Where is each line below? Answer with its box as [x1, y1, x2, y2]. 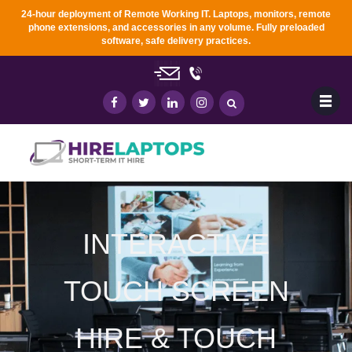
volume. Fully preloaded [218, 22, 324, 33]
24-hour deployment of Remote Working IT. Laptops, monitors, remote [21, 9, 331, 20]
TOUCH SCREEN [63, 275, 289, 308]
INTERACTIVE [82, 228, 269, 261]
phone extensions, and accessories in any [27, 22, 218, 33]
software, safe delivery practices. [101, 35, 251, 46]
